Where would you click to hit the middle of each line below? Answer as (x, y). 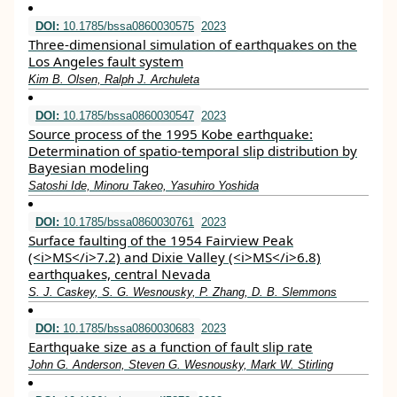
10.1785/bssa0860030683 (127, 328)
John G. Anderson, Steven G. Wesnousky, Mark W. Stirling (181, 365)
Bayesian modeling (89, 167)
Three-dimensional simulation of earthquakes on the (193, 44)
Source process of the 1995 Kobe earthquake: (171, 134)
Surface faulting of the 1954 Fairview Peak (161, 240)
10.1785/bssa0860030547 (127, 116)
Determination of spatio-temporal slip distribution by (193, 151)
